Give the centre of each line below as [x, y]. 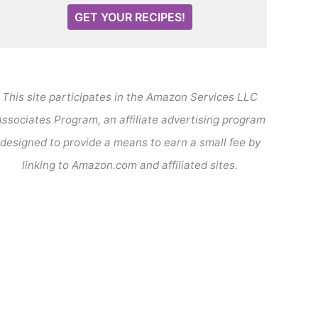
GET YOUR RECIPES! [130, 17]
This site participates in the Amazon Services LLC [130, 97]
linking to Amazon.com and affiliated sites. [130, 165]
